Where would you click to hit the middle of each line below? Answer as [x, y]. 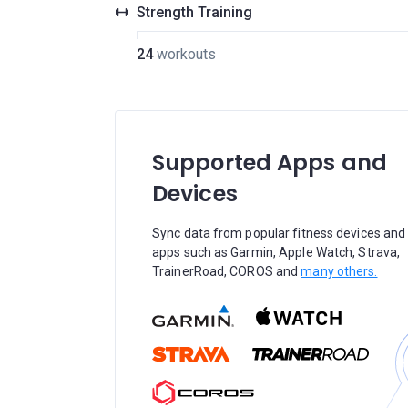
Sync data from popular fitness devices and [279, 233]
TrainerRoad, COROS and [227, 271]
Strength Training [194, 12]
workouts [186, 54]
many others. [339, 271]
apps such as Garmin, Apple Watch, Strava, [276, 252]
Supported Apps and [270, 163]
